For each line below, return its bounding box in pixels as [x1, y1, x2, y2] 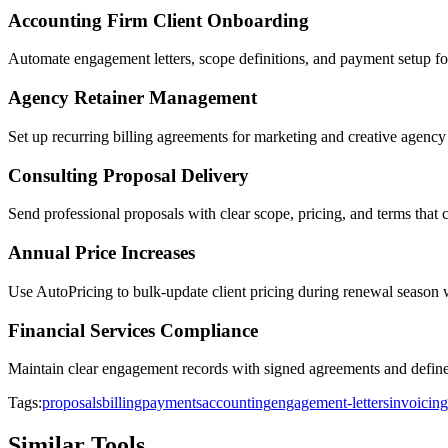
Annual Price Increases [8, 242, 195, 264]
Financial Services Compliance [8, 319, 258, 341]
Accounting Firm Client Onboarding [8, 9, 309, 31]
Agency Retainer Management [8, 87, 257, 109]
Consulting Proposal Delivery [8, 164, 249, 186]
